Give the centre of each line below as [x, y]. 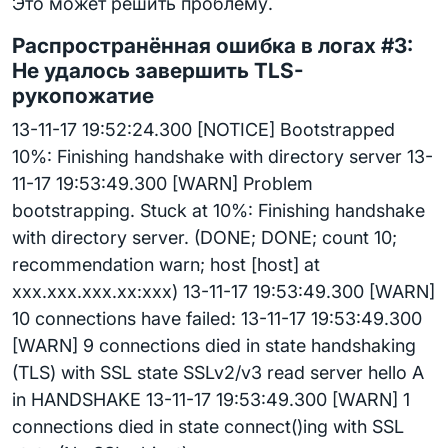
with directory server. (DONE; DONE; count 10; [204, 237]
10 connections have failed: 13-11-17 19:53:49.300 [217, 318]
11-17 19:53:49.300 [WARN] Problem [162, 183]
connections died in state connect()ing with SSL [208, 426]
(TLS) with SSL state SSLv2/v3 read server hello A [218, 372]
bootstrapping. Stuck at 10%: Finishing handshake [218, 210]
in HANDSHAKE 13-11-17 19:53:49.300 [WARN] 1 [211, 399]
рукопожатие [83, 95]
